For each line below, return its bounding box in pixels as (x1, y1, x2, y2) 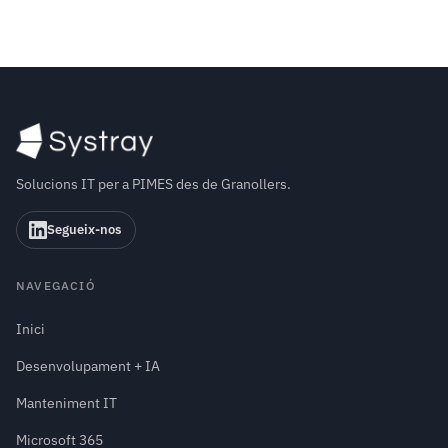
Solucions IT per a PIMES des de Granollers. (16, 175, 291, 193)
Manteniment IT (16, 394, 117, 412)
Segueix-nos (47, 221, 121, 238)
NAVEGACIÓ (16, 278, 96, 293)
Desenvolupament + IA (16, 357, 160, 375)
